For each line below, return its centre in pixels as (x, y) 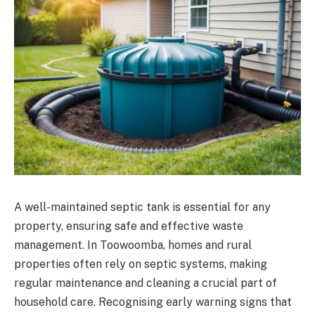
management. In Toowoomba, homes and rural (133, 245)
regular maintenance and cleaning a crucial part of (146, 283)
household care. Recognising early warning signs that (153, 302)
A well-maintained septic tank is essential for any (142, 207)
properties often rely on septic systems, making (141, 264)
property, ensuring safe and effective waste (129, 226)
